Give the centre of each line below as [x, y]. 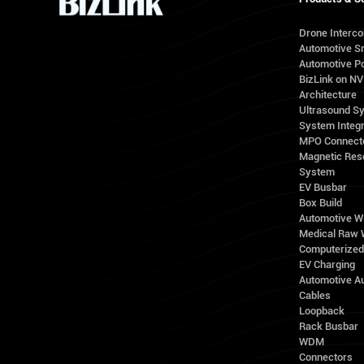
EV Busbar [323, 187]
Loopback [321, 311]
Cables [314, 295]
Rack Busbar [328, 326]
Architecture [327, 95]
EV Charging [327, 264]
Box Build [320, 203]
